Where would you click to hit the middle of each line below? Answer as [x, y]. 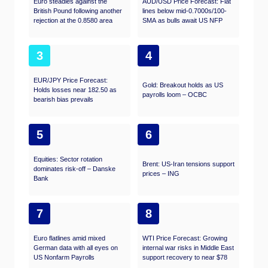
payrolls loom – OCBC [175, 94]
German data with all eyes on [76, 247]
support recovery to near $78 [185, 257]
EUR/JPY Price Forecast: [71, 80]
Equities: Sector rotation [68, 159]
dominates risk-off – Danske [74, 168]
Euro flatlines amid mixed [69, 238]
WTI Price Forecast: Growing [185, 238]
